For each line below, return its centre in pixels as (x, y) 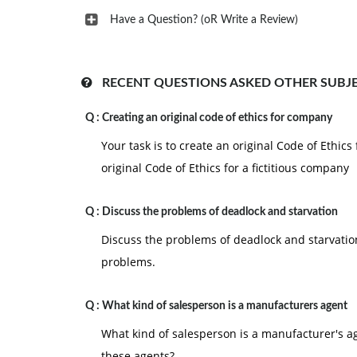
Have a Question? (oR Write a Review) (204, 20)
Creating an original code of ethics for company (217, 118)
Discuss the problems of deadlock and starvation (220, 212)
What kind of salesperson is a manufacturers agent (225, 306)
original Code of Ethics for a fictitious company (225, 168)
